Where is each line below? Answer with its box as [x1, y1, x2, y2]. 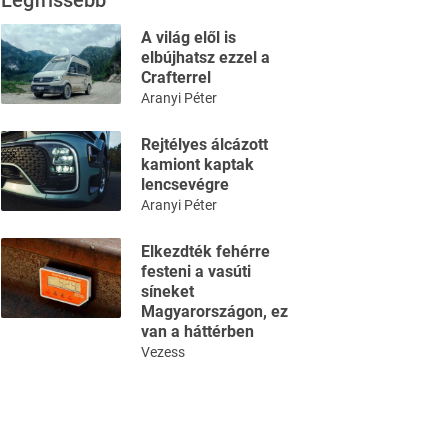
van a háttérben [141, 322, 254, 341]
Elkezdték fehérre [141, 242, 270, 261]
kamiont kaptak [141, 155, 254, 174]
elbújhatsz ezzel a [141, 48, 270, 67]
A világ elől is [141, 28, 236, 47]
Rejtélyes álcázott [141, 135, 268, 154]
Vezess [141, 344, 185, 360]
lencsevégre [141, 175, 229, 194]
